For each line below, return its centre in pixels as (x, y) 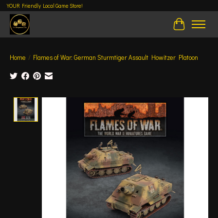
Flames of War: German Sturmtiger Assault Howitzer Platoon (116, 57)
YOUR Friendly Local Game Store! (45, 6)
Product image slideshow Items (96, 102)
